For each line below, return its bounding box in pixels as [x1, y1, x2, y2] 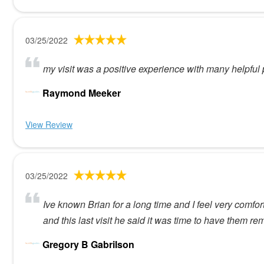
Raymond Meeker [42, 86, 121, 100]
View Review [25, 118, 72, 130]
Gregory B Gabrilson [42, 237, 134, 251]
